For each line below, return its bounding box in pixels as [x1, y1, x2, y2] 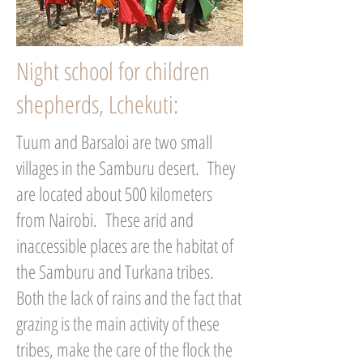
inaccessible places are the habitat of [16, 233, 233, 258]
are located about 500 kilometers [16, 181, 212, 207]
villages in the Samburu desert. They [16, 155, 235, 181]
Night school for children [16, 54, 210, 88]
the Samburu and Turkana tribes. [16, 258, 214, 284]
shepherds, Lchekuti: [16, 88, 178, 121]
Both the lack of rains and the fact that [16, 284, 241, 310]
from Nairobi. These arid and [16, 207, 194, 233]
